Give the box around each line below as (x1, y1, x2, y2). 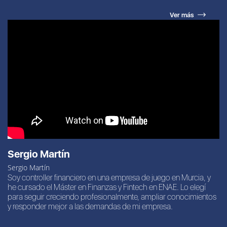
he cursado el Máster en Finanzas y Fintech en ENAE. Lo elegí (7, 182, 206, 192)
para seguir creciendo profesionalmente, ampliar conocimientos (7, 192, 216, 202)
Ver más (170, 11, 195, 19)
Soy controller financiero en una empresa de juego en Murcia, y (7, 172, 211, 182)
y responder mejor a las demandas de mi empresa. (7, 201, 173, 211)
